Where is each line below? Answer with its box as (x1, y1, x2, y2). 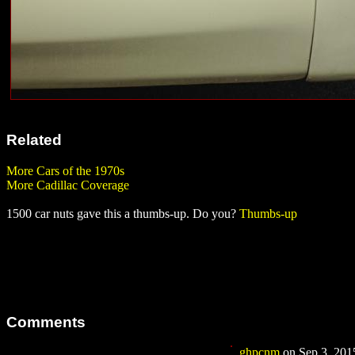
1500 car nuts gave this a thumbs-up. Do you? (6, 206, 239, 220)
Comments (6, 313, 86, 330)
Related (6, 132, 62, 149)
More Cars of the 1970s (6, 163, 124, 177)
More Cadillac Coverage (6, 177, 129, 192)
